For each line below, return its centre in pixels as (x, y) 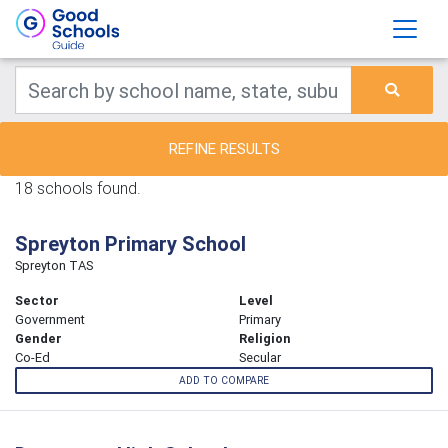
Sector (37, 300)
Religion (265, 338)
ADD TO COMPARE (224, 381)
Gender (38, 338)
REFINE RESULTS (224, 148)
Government (50, 319)
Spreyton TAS (54, 265)
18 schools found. (78, 188)
